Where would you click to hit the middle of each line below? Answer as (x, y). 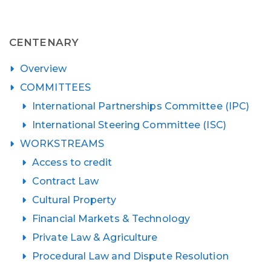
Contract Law (66, 181)
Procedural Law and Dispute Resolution (130, 256)
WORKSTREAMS (62, 143)
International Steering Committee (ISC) (129, 125)
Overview (43, 68)
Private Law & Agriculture (95, 237)
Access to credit (72, 162)
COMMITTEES (55, 87)
